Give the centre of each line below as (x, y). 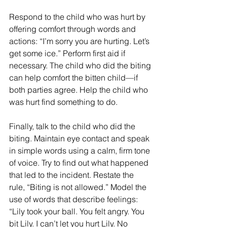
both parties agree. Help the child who (80, 90)
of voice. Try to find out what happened (80, 163)
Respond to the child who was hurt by (78, 17)
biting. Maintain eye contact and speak (80, 139)
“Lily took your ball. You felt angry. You (78, 212)
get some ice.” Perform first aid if (68, 53)
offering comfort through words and (73, 29)
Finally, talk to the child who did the (73, 126)
